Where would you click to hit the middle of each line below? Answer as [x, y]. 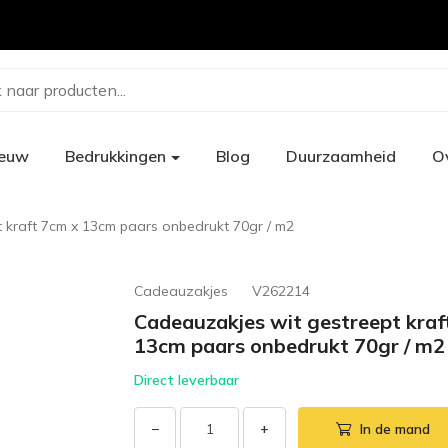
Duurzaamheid [340, 156]
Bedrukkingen [115, 156]
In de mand [395, 428]
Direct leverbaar [186, 380]
